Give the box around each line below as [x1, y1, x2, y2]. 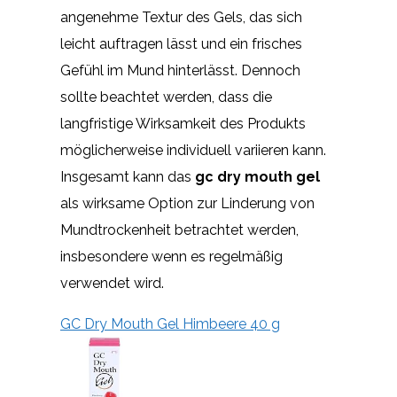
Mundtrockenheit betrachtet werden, [60, 221, 299, 238]
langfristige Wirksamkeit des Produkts [60, 114, 306, 132]
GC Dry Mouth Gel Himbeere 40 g [60, 315, 280, 332]
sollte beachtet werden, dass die [60, 88, 272, 105]
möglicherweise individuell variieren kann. [60, 141, 326, 159]
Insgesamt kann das [60, 167, 195, 185]
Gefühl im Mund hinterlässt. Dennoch [60, 61, 300, 79]
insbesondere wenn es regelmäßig [60, 247, 283, 265]
